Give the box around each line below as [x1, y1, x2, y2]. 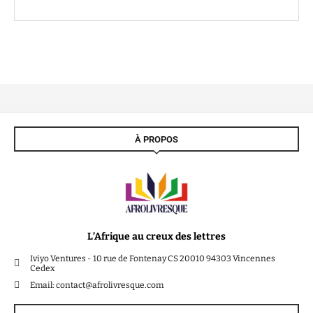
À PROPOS [135, 133, 178, 145]
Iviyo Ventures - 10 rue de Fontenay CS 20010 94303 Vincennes [29, 254, 275, 264]
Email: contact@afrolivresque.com [29, 280, 163, 291]
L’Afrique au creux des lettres [87, 231, 226, 243]
